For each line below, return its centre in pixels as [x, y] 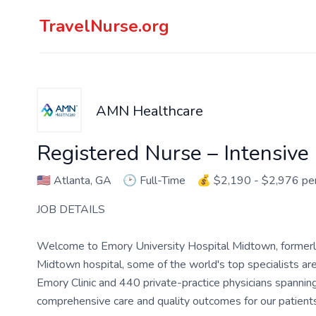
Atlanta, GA [81, 181]
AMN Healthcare [150, 111]
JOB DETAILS [71, 209]
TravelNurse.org [104, 26]
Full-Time [163, 181]
